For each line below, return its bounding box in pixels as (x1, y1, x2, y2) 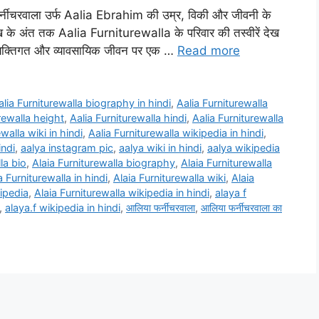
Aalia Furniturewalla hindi (70, 112, 187, 125)
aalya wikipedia (207, 142, 280, 155)
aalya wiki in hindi (119, 142, 202, 155)
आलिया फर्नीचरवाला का (201, 202, 282, 214)
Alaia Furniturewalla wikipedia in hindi (34, 187, 209, 199)
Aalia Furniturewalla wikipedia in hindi (88, 127, 263, 140)
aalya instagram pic (21, 142, 113, 155)
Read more (177, 43, 240, 58)
